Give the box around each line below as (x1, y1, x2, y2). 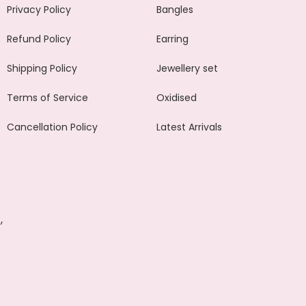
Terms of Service (7, 91, 88, 105)
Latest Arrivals (156, 120, 222, 134)
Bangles (156, 3, 193, 16)
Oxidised (156, 91, 197, 105)
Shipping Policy (7, 61, 77, 75)
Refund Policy (7, 32, 71, 46)
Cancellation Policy (7, 120, 98, 134)
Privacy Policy (7, 3, 71, 16)
